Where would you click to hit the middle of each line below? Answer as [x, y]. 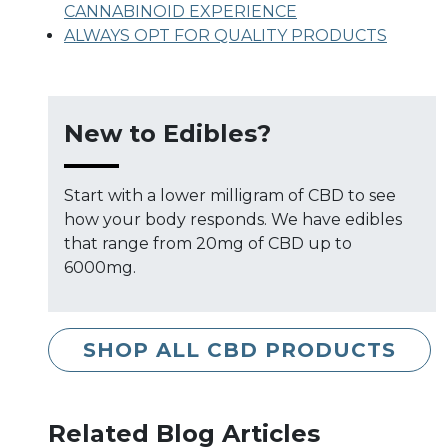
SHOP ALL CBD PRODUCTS [239, 349]
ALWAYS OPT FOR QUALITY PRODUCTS [225, 35]
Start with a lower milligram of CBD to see [230, 195]
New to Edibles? [167, 133]
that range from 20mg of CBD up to [208, 243]
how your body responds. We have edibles [233, 219]
